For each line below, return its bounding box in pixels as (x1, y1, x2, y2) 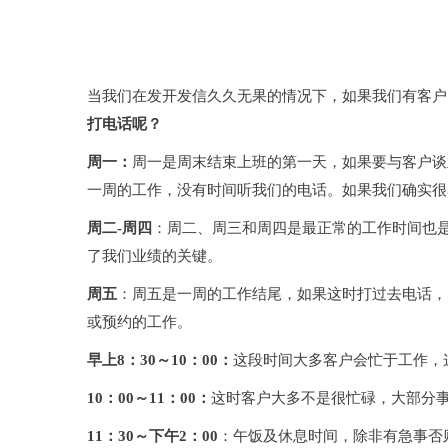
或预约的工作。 (87, 314, 192, 331)
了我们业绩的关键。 (87, 248, 222, 265)
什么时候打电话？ (87, 46, 215, 70)
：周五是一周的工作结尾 (117, 286, 282, 303)
